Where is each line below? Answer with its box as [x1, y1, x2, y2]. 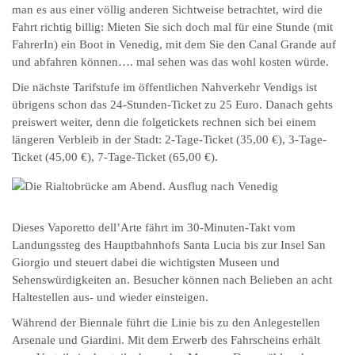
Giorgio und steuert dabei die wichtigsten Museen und [12, 256, 280, 269]
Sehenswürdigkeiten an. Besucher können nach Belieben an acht [12, 273, 332, 287]
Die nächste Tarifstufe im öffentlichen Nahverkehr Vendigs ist [12, 81, 317, 94]
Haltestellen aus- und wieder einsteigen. [12, 291, 208, 304]
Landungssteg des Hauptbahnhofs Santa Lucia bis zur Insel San [12, 239, 326, 252]
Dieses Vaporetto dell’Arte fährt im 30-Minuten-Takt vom [12, 221, 296, 235]
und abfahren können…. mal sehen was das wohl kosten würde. [12, 55, 329, 69]
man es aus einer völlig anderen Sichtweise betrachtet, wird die [12, 3, 323, 17]
